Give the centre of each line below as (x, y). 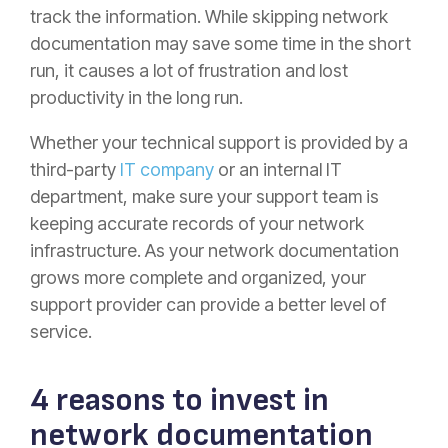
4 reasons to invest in (179, 400)
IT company (167, 169)
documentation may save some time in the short (220, 43)
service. (61, 331)
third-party (75, 169)
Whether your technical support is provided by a (219, 142)
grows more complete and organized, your (198, 277)
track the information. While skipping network (209, 16)
